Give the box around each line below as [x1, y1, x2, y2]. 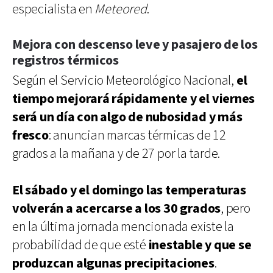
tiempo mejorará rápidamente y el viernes [12, 90, 255, 108]
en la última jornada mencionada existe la [12, 218, 234, 236]
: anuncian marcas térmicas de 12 [48, 126, 226, 144]
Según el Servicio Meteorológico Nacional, [12, 71, 236, 90]
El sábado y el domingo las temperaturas [12, 181, 246, 199]
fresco [12, 126, 49, 144]
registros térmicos [12, 51, 119, 69]
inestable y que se [148, 236, 252, 254]
